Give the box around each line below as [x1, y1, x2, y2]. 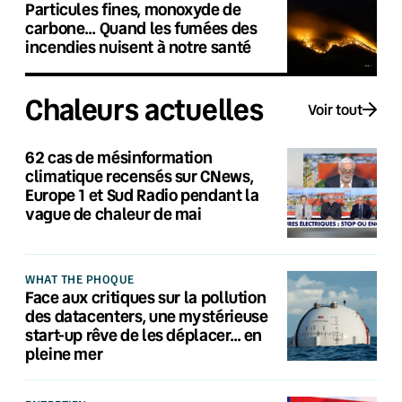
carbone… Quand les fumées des [25, 16, 258, 39]
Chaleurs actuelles [25, 90, 264, 128]
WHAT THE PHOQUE [25, 270, 135, 287]
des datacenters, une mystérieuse [25, 304, 268, 327]
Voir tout [308, 100, 363, 119]
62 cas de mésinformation [25, 145, 213, 168]
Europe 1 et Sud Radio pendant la [25, 183, 259, 205]
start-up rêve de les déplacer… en [25, 323, 263, 345]
